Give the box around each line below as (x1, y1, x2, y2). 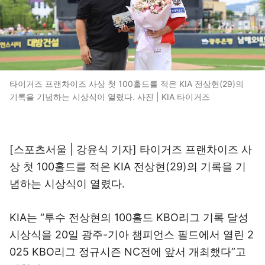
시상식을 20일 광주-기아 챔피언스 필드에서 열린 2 (9, 228, 254, 241)
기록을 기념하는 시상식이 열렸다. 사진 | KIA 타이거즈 (9, 92, 210, 102)
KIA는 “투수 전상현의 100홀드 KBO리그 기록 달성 (9, 211, 248, 224)
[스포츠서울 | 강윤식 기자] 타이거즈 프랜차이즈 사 (9, 143, 252, 156)
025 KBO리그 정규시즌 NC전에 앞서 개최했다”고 (9, 245, 246, 258)
